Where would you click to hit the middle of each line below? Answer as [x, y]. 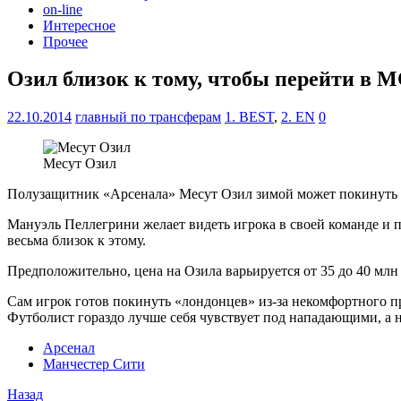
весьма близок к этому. [77, 241]
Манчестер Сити [94, 364]
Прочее [65, 41]
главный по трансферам [148, 117]
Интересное [79, 25]
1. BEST [249, 117]
